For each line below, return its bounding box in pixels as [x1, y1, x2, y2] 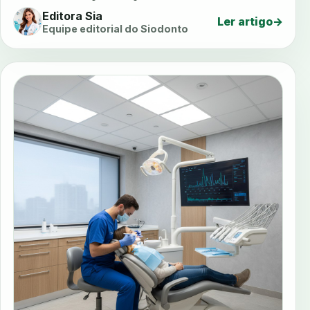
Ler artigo [217, 15, 273, 29]
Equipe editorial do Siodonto [42, 22, 188, 35]
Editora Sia [42, 8, 102, 23]
